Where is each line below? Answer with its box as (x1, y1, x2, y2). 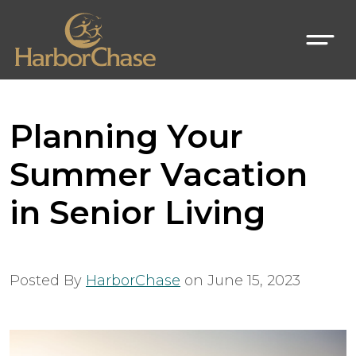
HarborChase (86, 272, 180, 289)
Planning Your (10, 117, 243, 156)
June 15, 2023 (207, 272, 300, 289)
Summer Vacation (10, 155, 308, 194)
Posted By (10, 272, 86, 289)
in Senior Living (10, 193, 265, 232)
